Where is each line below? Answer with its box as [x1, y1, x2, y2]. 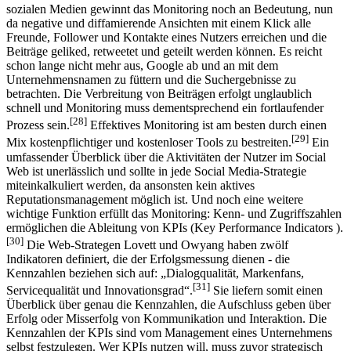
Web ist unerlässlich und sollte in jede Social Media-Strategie [6, 164, 306, 178]
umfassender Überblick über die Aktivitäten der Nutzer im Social [6, 150, 326, 164]
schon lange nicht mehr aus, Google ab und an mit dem [6, 58, 278, 72]
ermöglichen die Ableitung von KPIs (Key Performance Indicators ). [6, 220, 343, 234]
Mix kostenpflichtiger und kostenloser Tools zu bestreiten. [6, 136, 291, 150]
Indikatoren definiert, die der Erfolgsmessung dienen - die [6, 251, 290, 266]
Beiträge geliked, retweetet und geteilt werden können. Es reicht [6, 44, 322, 58]
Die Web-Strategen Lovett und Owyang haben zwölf [24, 237, 288, 251]
